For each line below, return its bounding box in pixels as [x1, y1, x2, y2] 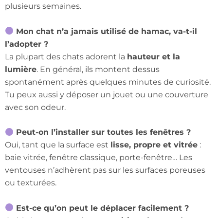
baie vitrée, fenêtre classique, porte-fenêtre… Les [5, 153, 192, 163]
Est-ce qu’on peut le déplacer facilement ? [14, 203, 189, 213]
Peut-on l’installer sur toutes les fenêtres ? [14, 127, 191, 137]
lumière [5, 64, 36, 74]
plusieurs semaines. [5, 1, 81, 11]
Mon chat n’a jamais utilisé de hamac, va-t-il [14, 26, 198, 36]
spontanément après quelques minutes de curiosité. [5, 77, 211, 87]
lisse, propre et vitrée [110, 140, 198, 150]
